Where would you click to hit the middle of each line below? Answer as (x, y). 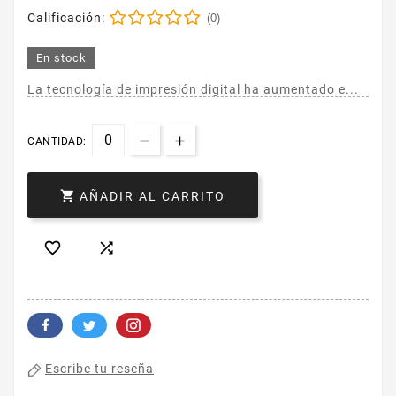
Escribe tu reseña (99, 369)
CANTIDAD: (57, 142)
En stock (61, 58)
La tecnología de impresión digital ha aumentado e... (193, 90)
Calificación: (66, 18)
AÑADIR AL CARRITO (152, 197)
